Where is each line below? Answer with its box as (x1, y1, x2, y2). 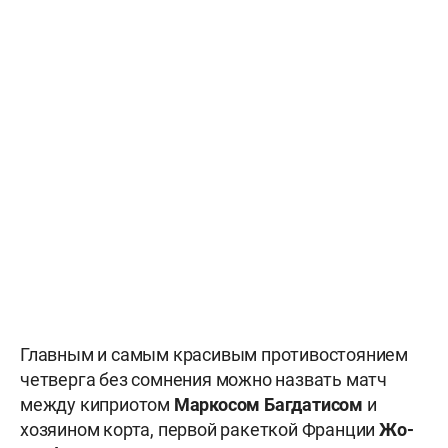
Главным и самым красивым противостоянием (20, 344, 408, 366)
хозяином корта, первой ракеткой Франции (20, 419, 379, 441)
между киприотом (20, 394, 174, 416)
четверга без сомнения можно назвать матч (20, 369, 388, 391)
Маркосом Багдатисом (173, 394, 367, 416)
